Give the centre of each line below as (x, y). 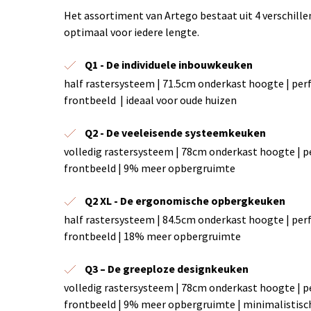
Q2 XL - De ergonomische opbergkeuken (185, 201)
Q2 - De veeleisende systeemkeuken (175, 133)
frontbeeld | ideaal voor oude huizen (150, 100)
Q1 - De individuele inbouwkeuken (169, 65)
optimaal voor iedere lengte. (132, 32)
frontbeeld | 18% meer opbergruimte (152, 236)
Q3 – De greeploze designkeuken (167, 269)
